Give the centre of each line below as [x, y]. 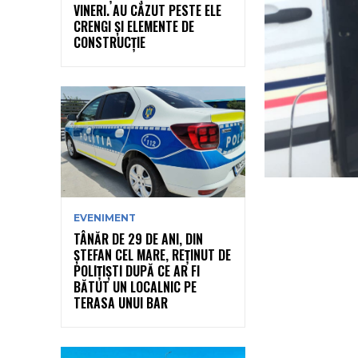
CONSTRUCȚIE [109, 42]
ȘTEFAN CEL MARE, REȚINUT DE [152, 255]
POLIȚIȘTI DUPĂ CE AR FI [137, 270]
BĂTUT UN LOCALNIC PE [135, 286]
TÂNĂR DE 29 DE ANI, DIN [138, 239]
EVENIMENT [105, 217]
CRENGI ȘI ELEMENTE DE [134, 26]
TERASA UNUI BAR [121, 302]
